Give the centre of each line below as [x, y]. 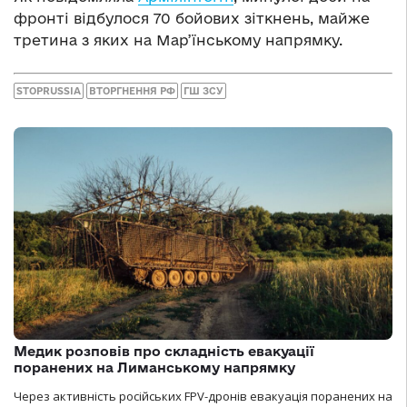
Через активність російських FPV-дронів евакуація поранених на [203, 397]
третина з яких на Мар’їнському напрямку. [178, 40]
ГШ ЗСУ [203, 90]
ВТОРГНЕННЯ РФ [132, 90]
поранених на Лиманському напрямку [154, 368]
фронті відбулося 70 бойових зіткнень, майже [192, 19]
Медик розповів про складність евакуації [164, 352]
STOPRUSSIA [49, 90]
